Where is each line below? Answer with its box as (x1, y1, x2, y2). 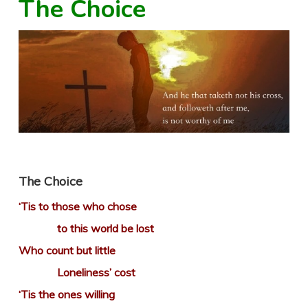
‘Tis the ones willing (18, 287, 115, 302)
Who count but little (18, 243, 115, 258)
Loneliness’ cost (18, 265, 135, 280)
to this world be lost (18, 221, 154, 236)
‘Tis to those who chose (18, 199, 137, 214)
